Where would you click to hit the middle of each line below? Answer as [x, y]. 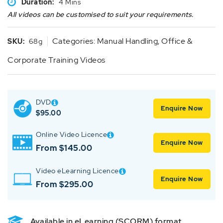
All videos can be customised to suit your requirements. [101, 14]
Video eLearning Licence [77, 171]
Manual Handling [127, 41]
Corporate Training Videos [56, 60]
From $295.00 [64, 184]
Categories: [74, 41]
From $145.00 [64, 148]
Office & [177, 41]
